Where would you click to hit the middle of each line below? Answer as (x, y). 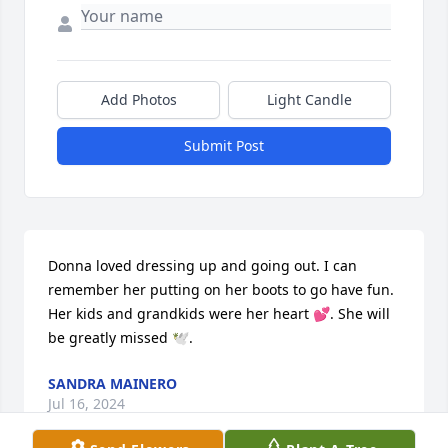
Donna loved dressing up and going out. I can (202, 266)
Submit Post (224, 146)
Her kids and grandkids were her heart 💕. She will (219, 314)
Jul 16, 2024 (86, 404)
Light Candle (309, 100)
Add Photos (138, 100)
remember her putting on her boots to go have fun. (221, 290)
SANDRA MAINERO (112, 384)
